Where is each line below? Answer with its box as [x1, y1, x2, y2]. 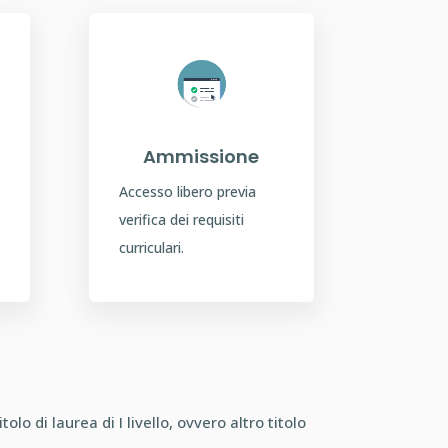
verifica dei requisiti [119, 210, 245, 230]
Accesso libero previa [119, 182, 257, 202]
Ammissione [143, 144, 260, 170]
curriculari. [119, 238, 185, 258]
